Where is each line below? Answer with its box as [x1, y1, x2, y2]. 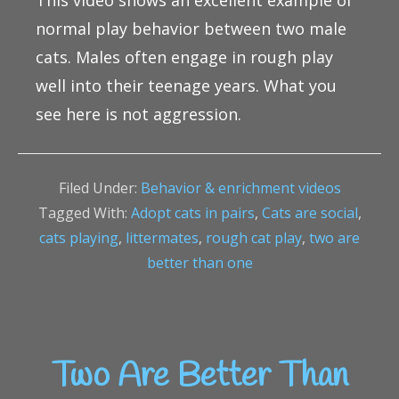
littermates [126, 228, 199, 248]
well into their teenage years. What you [36, 75, 337, 96]
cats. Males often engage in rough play [36, 46, 333, 68]
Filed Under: [58, 178, 141, 198]
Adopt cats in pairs [130, 203, 255, 223]
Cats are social [261, 203, 358, 223]
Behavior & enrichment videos [140, 178, 341, 198]
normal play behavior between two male [36, 18, 346, 39]
